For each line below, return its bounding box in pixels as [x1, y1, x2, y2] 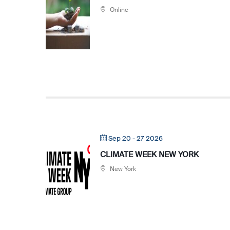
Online [108, 6, 128, 14]
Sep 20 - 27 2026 [108, 134, 163, 143]
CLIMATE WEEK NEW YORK [100, 149, 199, 160]
